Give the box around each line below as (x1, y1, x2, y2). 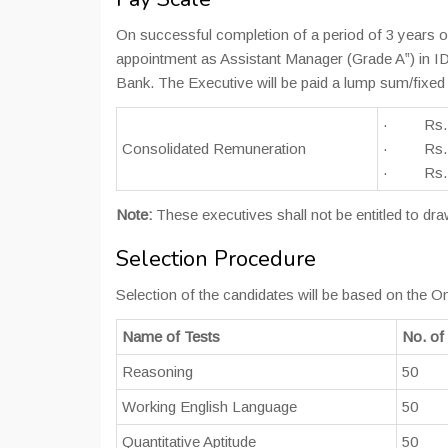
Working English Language (122, 398, 297, 415)
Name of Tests (122, 328, 220, 345)
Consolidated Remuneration (122, 140, 306, 157)
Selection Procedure (116, 244, 316, 274)
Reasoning (122, 363, 193, 380)
